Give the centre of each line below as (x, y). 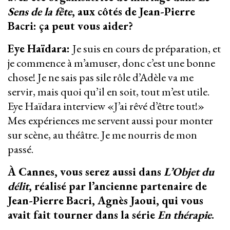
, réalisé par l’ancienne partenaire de (118, 186)
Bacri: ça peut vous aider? (72, 26)
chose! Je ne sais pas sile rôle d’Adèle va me (101, 78)
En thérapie (185, 215)
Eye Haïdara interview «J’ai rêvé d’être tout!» (106, 106)
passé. (22, 149)
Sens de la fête (40, 12)
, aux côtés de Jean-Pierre (133, 12)
